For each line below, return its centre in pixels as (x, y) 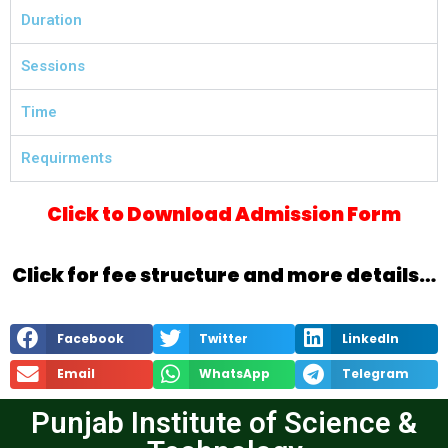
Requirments (66, 158)
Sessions (53, 66)
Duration (51, 20)
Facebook (90, 338)
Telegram (376, 374)
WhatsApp (235, 374)
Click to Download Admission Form (224, 214)
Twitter (224, 338)
